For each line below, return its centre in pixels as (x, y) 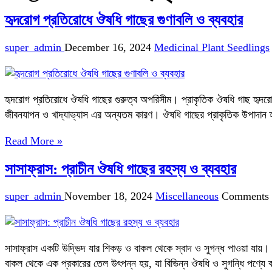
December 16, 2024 (108, 47)
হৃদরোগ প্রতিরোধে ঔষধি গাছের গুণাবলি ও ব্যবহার (124, 20)
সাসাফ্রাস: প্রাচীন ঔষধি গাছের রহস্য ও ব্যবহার (121, 169)
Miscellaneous (187, 196)
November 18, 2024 (108, 196)
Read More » (34, 141)
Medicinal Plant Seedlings (212, 47)
